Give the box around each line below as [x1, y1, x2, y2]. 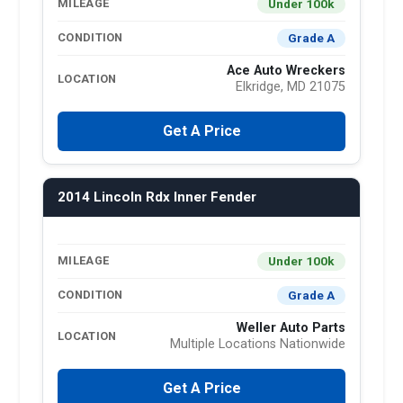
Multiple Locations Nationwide [170, 336, 345, 352]
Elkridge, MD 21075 [236, 78, 345, 94]
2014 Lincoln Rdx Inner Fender [58, 188, 256, 205]
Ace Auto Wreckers [227, 62, 345, 78]
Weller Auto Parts [237, 319, 345, 336]
